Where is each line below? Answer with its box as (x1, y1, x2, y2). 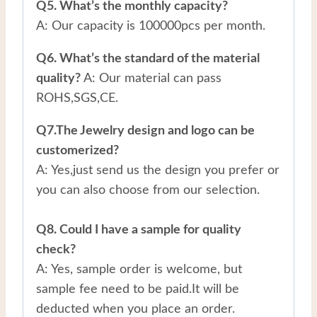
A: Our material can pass (83, 71, 221, 85)
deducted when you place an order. (36, 302, 235, 316)
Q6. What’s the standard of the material (36, 52, 260, 65)
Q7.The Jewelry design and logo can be (36, 124, 255, 137)
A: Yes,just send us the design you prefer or (36, 163, 279, 177)
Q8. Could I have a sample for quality (36, 223, 241, 236)
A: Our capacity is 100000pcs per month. (36, 19, 265, 33)
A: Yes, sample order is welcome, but (36, 263, 242, 276)
